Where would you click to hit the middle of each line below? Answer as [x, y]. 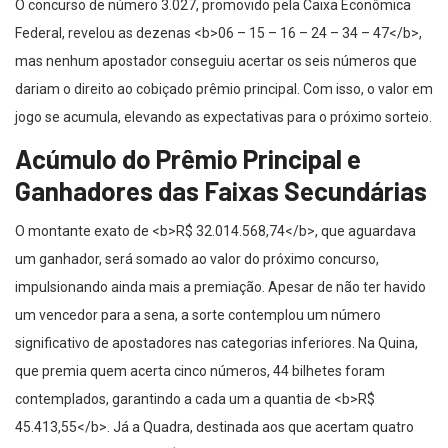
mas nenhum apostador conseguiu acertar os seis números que [216, 61]
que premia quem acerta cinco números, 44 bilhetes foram [200, 371]
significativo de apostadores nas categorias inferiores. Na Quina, [216, 343]
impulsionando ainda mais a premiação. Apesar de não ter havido [220, 287]
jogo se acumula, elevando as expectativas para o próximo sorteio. [223, 117]
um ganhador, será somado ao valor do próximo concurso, [197, 259]
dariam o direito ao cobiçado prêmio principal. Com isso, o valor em [224, 89]
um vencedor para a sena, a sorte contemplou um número [198, 315]
